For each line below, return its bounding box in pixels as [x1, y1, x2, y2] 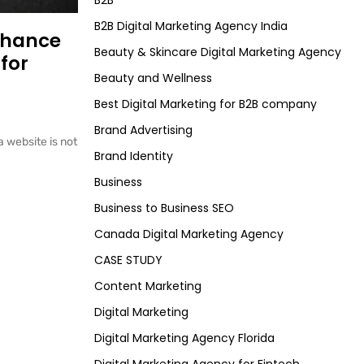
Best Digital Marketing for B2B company [94, 96, 317, 113]
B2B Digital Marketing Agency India [94, 18, 288, 35]
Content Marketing [94, 278, 201, 295]
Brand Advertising [94, 122, 193, 139]
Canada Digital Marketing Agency [94, 226, 284, 243]
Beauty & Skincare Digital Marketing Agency [94, 44, 341, 61]
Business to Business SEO [94, 200, 234, 217]
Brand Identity [94, 148, 173, 165]
